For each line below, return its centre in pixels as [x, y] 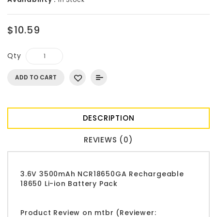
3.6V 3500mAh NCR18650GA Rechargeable [102, 174]
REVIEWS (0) [108, 139]
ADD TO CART [36, 77]
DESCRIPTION [108, 118]
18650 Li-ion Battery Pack [69, 183]
